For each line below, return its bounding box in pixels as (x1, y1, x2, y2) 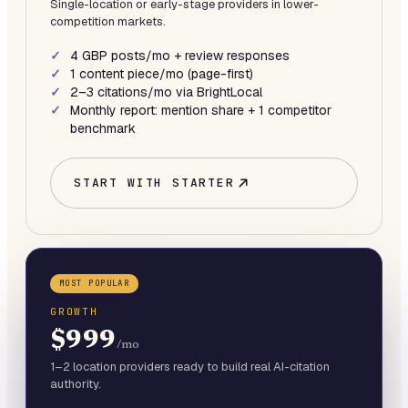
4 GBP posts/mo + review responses (70, 46, 290, 64)
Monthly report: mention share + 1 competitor (70, 101, 331, 118)
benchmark (70, 119, 136, 137)
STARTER (172, 174, 235, 190)
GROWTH (50, 304, 98, 318)
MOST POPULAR (59, 277, 130, 289)
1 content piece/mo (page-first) (70, 65, 253, 82)
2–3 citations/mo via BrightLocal (70, 83, 262, 100)
